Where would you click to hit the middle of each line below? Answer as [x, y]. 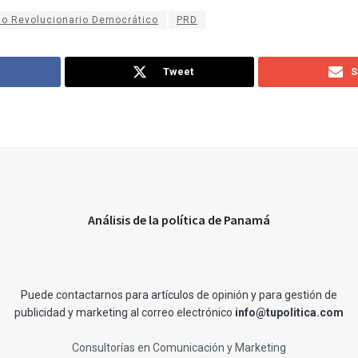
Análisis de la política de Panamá [179, 219]
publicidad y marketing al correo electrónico [125, 312]
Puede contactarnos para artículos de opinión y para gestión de [179, 294]
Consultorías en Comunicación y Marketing [179, 347]
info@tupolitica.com [289, 312]
